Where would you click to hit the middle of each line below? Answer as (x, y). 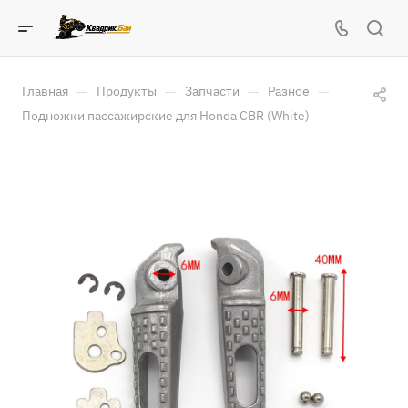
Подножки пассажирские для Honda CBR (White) (166, 116)
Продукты (127, 91)
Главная (45, 91)
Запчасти (212, 91)
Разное (289, 91)
